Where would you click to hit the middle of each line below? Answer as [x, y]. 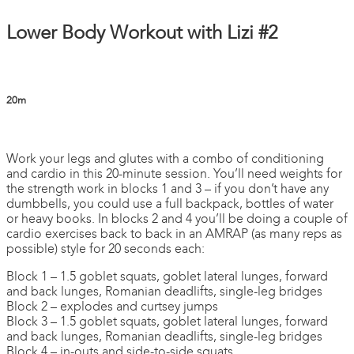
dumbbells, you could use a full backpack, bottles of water [170, 204]
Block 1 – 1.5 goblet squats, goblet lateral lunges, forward [167, 277]
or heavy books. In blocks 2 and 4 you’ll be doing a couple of [177, 219]
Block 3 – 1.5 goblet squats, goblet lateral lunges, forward [167, 322]
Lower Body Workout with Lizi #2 [142, 34]
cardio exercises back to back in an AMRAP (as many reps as [174, 234]
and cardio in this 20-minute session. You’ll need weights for [174, 174]
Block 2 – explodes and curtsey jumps [112, 307]
